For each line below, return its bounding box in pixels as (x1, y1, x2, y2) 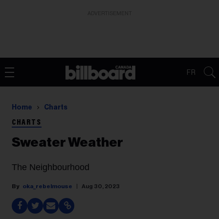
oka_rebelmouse (22, 183, 72, 189)
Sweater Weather (12, 136, 123, 149)
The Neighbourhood (12, 162, 89, 172)
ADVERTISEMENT (87, 11, 132, 16)
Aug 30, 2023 (82, 183, 120, 189)
